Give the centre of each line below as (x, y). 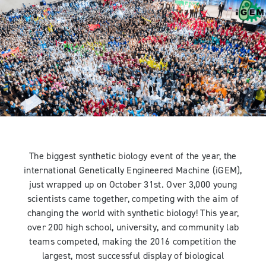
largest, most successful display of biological (133, 256)
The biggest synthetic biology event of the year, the (133, 156)
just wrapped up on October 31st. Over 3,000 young (133, 185)
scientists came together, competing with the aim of (133, 199)
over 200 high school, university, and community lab (133, 228)
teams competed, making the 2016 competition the (133, 242)
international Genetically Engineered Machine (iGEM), (133, 171)
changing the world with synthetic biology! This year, (133, 213)
